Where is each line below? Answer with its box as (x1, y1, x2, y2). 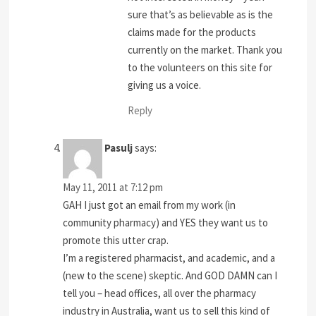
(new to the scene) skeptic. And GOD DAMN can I (63, 269, 278, 283)
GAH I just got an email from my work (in (63, 198, 236, 212)
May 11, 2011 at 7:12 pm (63, 181, 164, 195)
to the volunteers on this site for (128, 60, 273, 74)
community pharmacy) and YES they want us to (63, 216, 269, 230)
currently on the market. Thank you (128, 42, 283, 56)
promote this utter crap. (63, 233, 169, 248)
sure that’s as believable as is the (128, 7, 274, 21)
